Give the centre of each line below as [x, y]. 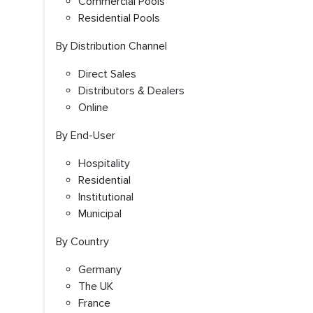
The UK [96, 286]
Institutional [106, 197]
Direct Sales [107, 74]
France [94, 303]
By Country [82, 242]
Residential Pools [119, 18]
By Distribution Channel [116, 46]
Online [93, 108]
